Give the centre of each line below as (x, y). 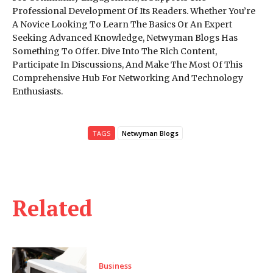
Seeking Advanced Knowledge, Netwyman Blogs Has (125, 38)
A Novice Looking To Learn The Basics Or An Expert (122, 25)
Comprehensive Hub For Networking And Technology (128, 78)
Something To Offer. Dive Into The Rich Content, (115, 51)
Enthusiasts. (37, 92)
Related (52, 208)
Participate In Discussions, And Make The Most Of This (127, 65)
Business (115, 265)
